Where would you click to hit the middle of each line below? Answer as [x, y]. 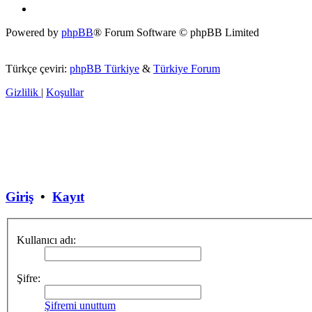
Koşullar [65, 92]
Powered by [33, 32]
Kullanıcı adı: [46, 240]
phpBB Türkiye [104, 68]
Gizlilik [22, 92]
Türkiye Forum [187, 68]
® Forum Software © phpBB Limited [176, 32]
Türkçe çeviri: [38, 68]
